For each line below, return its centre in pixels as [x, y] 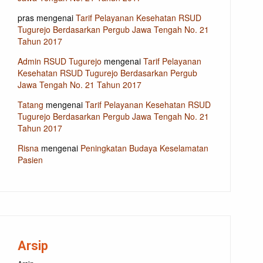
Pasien [31, 160]
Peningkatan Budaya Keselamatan [145, 148]
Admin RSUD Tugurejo [60, 61]
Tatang [31, 105]
